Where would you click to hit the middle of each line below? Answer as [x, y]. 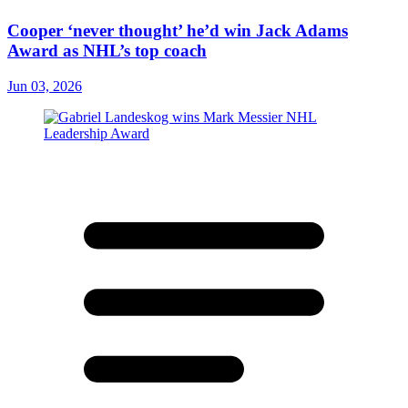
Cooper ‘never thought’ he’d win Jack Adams [178, 31]
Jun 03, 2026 [45, 87]
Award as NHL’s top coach [107, 51]
